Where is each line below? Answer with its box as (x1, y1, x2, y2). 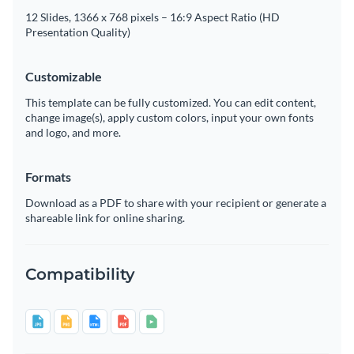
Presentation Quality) (25, 25, 130, 40)
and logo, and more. (25, 126, 121, 140)
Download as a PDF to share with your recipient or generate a (25, 196, 326, 210)
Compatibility (25, 265, 135, 284)
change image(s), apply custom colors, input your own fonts (25, 111, 314, 125)
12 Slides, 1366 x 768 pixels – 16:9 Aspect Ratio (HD (25, 10, 280, 24)
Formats (25, 169, 71, 185)
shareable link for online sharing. (25, 211, 185, 225)
